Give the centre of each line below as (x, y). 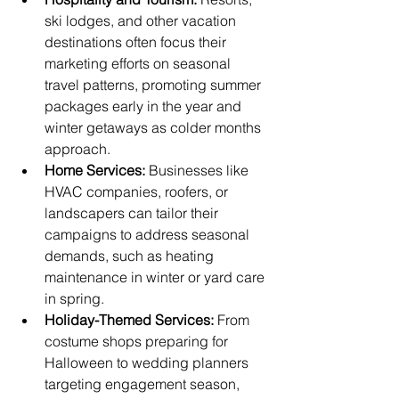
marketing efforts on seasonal (139, 63)
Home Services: (95, 170)
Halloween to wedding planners (148, 362)
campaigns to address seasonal (149, 234)
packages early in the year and (145, 106)
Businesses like (199, 170)
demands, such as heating (131, 256)
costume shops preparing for (138, 341)
